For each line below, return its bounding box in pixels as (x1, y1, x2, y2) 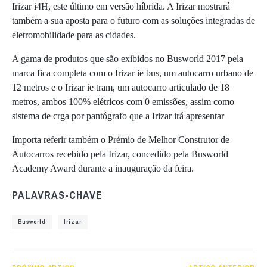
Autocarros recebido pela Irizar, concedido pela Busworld (12, 148, 228, 159)
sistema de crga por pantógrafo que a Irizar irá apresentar (12, 110, 224, 121)
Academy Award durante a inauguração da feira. (12, 163, 194, 173)
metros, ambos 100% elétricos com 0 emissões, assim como (12, 96, 234, 107)
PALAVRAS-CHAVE (12, 187, 103, 203)
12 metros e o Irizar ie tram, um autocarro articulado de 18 (12, 82, 229, 92)
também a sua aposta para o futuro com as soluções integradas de (12, 15, 255, 26)
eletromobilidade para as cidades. (12, 29, 136, 40)
